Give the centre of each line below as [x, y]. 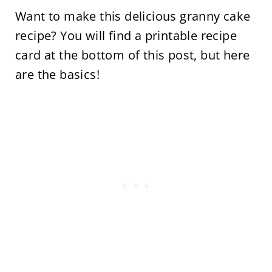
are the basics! [57, 74]
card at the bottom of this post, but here [132, 55]
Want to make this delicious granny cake [133, 16]
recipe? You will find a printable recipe [126, 35]
